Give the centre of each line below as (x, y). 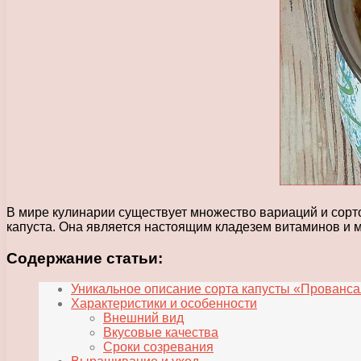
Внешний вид (143, 318)
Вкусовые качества (161, 333)
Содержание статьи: (85, 258)
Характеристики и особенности (164, 304)
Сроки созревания (158, 347)
